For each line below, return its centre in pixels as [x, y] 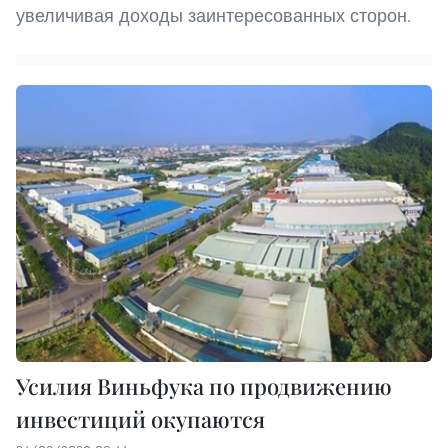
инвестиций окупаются [140, 418]
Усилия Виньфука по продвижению [204, 385]
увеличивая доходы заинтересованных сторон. [213, 15]
